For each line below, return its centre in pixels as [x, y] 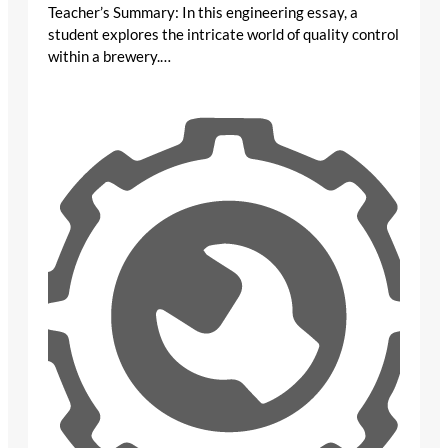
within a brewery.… [109, 55]
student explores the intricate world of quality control [223, 33]
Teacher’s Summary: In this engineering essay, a [203, 11]
